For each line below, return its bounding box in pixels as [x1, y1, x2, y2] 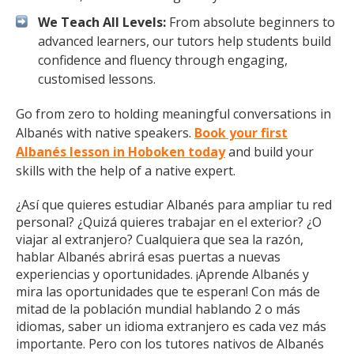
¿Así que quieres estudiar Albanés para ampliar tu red [16, 196, 332, 213]
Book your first [194, 124, 288, 141]
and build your [225, 143, 314, 160]
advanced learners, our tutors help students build [38, 32, 331, 50]
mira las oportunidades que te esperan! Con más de [16, 283, 320, 300]
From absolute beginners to [166, 13, 335, 31]
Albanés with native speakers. [16, 124, 194, 141]
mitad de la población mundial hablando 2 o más [16, 300, 300, 318]
